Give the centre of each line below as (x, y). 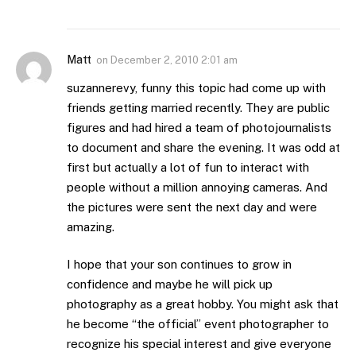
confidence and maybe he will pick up (170, 284)
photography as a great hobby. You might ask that (203, 304)
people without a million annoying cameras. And (197, 187)
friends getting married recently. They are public (198, 107)
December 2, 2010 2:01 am (174, 60)
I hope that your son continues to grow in (179, 265)
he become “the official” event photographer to (198, 324)
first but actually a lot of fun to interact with (188, 167)
